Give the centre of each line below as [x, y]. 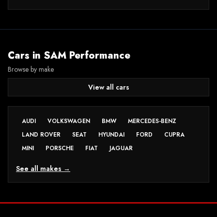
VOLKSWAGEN [69, 121]
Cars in [26, 55]
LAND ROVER [41, 135]
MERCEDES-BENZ [152, 121]
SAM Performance [87, 55]
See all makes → [43, 169]
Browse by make [31, 69]
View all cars [108, 87]
